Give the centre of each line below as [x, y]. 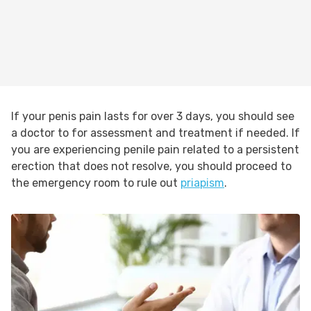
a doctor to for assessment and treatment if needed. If [155, 133]
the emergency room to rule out [96, 183]
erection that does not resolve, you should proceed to [151, 166]
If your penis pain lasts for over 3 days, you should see [153, 116]
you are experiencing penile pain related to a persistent [155, 150]
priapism [202, 183]
